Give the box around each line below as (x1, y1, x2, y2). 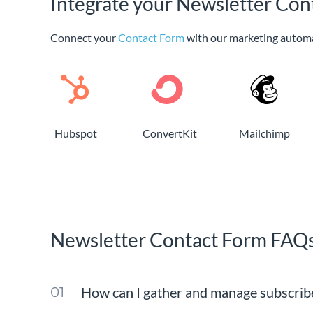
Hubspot (54, 126, 97, 140)
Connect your (50, 31, 118, 45)
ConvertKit (143, 126, 197, 140)
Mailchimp (239, 126, 290, 140)
